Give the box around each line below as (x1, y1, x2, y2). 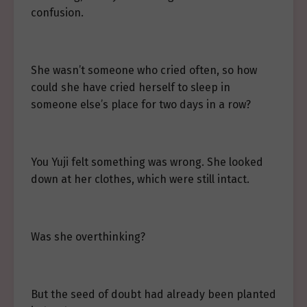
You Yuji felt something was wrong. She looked (31, 156, 263, 169)
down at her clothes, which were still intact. (31, 173, 249, 186)
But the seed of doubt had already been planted (31, 288, 276, 301)
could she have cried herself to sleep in (31, 81, 230, 94)
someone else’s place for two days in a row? (31, 98, 251, 111)
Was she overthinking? (31, 230, 145, 243)
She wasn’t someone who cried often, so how (31, 64, 257, 77)
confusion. (31, 6, 84, 19)
